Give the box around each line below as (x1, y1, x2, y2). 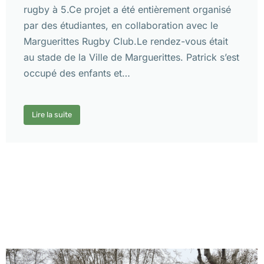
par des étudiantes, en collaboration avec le (24, 19, 218, 31)
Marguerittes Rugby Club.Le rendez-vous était (24, 35, 228, 47)
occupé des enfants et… (24, 67, 130, 79)
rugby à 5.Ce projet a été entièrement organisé (24, 3, 231, 15)
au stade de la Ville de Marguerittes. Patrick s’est (24, 51, 239, 63)
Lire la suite (32, 110, 72, 120)
